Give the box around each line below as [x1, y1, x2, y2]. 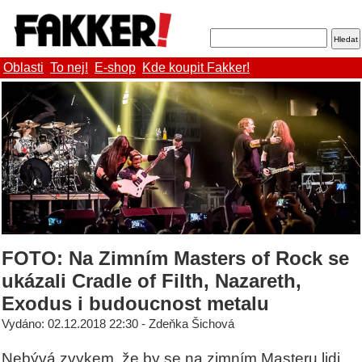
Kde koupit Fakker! [142, 61, 250, 75]
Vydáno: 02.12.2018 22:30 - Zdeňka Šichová [2, 318, 234, 331]
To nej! [50, 61, 88, 75]
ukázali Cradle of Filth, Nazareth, [2, 270, 301, 293]
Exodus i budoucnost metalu [2, 293, 269, 315]
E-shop [95, 61, 136, 75]
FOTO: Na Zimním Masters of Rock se [2, 247, 349, 270]
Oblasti [3, 61, 44, 75]
